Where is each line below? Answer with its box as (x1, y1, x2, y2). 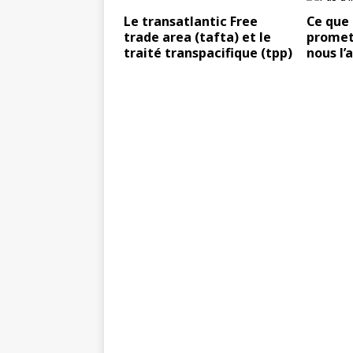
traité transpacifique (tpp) (124, 44, 292, 61)
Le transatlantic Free (124, 13, 258, 30)
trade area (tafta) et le (124, 28, 271, 46)
